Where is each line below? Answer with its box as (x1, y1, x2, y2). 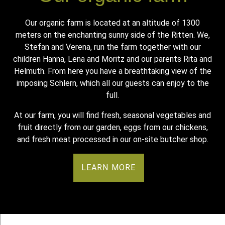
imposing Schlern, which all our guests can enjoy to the (16, 78, 209, 88)
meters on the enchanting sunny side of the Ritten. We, (15, 30, 210, 40)
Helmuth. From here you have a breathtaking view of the (14, 66, 211, 76)
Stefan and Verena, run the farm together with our (24, 42, 201, 52)
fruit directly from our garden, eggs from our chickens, (17, 123, 208, 132)
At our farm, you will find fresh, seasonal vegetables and (14, 110, 211, 120)
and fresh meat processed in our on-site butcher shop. (17, 135, 208, 144)
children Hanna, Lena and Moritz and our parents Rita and (13, 54, 212, 64)
